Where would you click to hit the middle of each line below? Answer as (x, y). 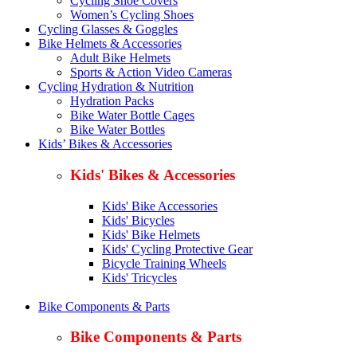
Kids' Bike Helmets (151, 234)
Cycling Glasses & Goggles (108, 29)
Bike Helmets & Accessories (110, 44)
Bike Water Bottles (118, 130)
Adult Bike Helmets (120, 58)
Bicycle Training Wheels (164, 263)
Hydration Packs (112, 101)
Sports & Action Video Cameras (151, 73)
